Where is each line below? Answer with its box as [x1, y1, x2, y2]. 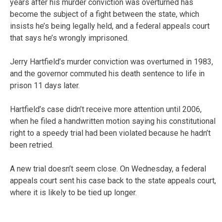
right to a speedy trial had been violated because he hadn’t [10, 128, 211, 138]
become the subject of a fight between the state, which [10, 9, 199, 19]
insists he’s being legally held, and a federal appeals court [10, 21, 210, 31]
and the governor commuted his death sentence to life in [10, 68, 205, 78]
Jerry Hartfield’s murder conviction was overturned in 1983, [10, 56, 213, 66]
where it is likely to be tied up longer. [10, 187, 137, 197]
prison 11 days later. [10, 80, 80, 90]
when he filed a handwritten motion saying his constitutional [10, 116, 216, 126]
